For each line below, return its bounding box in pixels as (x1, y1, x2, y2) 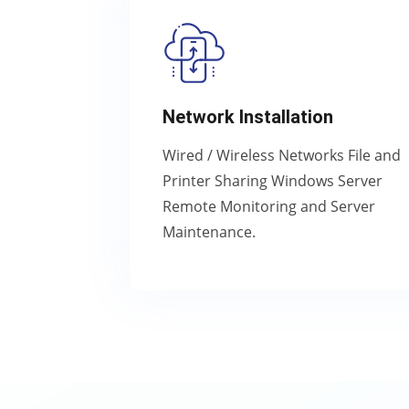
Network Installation (163, 106, 333, 128)
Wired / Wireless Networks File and (163, 145, 401, 165)
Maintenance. (163, 222, 256, 242)
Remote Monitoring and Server (163, 196, 375, 216)
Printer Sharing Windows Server (163, 171, 383, 191)
